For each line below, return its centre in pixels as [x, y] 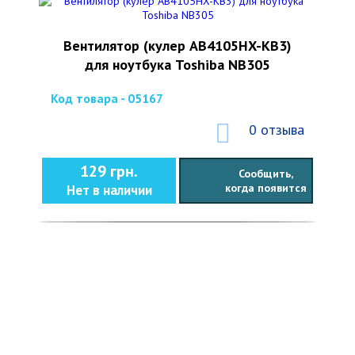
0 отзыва [277, 130]
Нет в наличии [109, 190]
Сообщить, [265, 174]
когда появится [265, 188]
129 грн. [109, 171]
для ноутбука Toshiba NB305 [177, 65]
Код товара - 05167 [107, 98]
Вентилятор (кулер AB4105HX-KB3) [177, 46]
